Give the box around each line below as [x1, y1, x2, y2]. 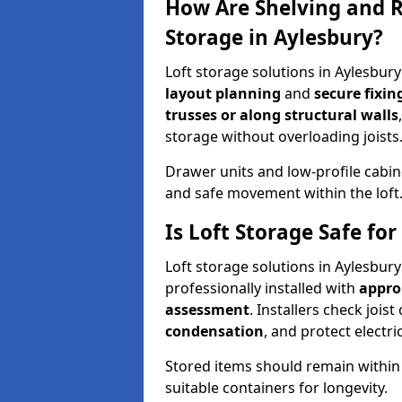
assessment [165, 300, 249, 319]
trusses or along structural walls [165, 105, 398, 125]
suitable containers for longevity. [165, 378, 388, 398]
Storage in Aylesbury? [165, 23, 383, 51]
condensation [165, 321, 264, 341]
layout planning [165, 83, 281, 103]
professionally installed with [165, 278, 359, 298]
